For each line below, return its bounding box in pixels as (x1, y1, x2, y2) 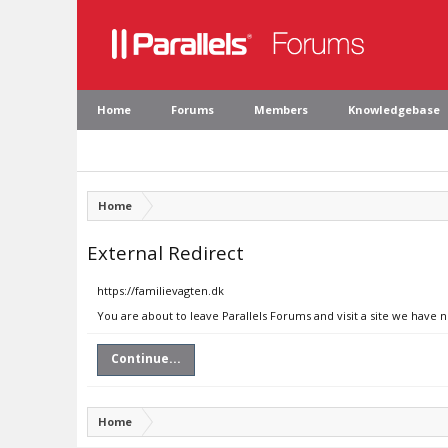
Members (254, 102, 308, 117)
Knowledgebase (348, 102, 440, 117)
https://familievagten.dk (97, 283, 224, 298)
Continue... (111, 350, 181, 367)
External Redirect (87, 240, 244, 265)
